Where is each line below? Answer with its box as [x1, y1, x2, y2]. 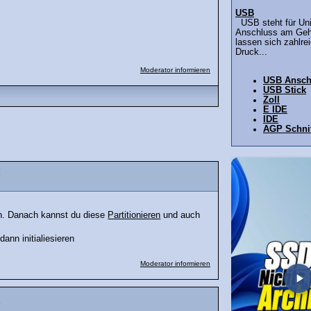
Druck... [235, 47, 267, 58]
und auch [160, 210, 201, 221]
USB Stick [263, 85, 306, 95]
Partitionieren [108, 210, 161, 221]
